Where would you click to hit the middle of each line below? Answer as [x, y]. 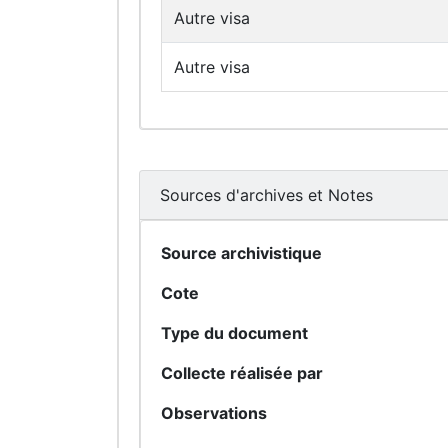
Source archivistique [241, 253]
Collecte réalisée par [242, 373]
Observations [214, 413]
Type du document [234, 333]
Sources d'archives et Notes [266, 195]
